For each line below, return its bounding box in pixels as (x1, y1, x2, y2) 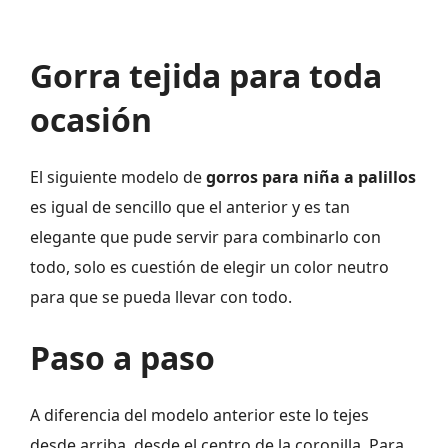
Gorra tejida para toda (30, 54, 382, 98)
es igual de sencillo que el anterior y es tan (30, 196, 350, 219)
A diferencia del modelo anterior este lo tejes (30, 404, 369, 427)
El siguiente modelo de (30, 166, 206, 189)
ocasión (30, 98, 152, 142)
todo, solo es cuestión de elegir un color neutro (30, 256, 389, 279)
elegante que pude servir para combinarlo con (30, 226, 381, 249)
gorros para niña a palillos (206, 166, 416, 189)
